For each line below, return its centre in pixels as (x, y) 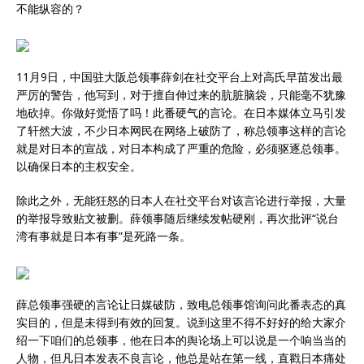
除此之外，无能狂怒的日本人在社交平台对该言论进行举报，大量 (181, 201)
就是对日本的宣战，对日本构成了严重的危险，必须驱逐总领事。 (181, 149)
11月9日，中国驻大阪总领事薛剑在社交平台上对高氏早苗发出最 (180, 77)
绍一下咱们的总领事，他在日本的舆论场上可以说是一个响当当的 (181, 340)
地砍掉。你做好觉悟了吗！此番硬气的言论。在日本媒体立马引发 (181, 113)
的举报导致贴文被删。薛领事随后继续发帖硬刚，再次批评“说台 (178, 219)
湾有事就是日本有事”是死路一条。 (104, 236)
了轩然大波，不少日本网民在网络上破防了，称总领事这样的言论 (181, 131)
